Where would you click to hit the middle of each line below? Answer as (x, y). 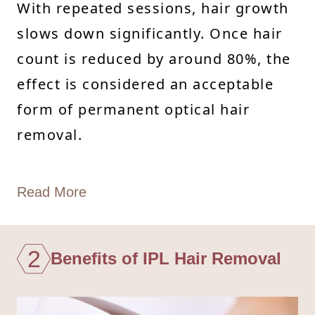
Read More (52, 192)
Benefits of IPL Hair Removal (166, 258)
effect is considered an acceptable (145, 84)
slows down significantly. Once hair (150, 33)
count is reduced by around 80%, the (154, 58)
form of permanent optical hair (133, 109)
